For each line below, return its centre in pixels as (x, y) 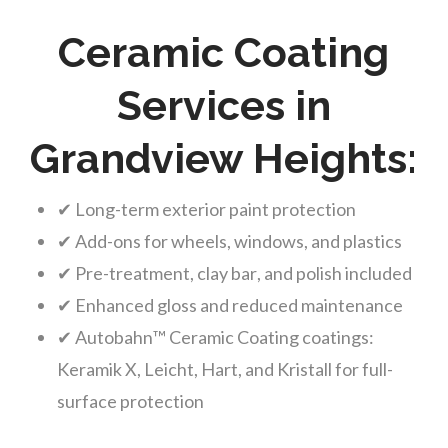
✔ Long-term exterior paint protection (206, 209)
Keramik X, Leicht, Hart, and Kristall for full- (224, 369)
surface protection (130, 401)
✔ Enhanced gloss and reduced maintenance (229, 305)
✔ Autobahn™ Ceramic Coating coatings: (215, 337)
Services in (223, 106)
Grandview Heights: (224, 159)
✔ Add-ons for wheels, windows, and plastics (229, 241)
